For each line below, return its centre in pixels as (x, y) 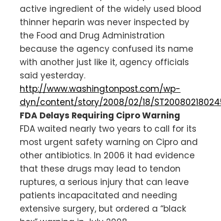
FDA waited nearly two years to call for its (108, 129)
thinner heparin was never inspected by (105, 22)
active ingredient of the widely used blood (110, 9)
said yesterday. (53, 75)
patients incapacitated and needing (98, 195)
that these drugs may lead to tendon (100, 168)
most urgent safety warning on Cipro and (109, 142)
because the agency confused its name (107, 49)
